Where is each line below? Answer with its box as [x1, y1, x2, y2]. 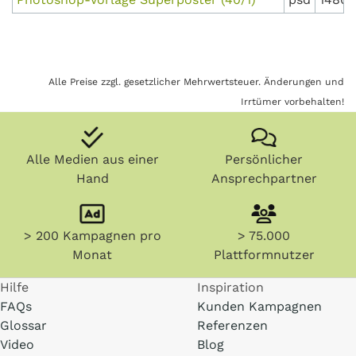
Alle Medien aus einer [25, 152, 159, 167]
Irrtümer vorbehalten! [241, 96, 344, 107]
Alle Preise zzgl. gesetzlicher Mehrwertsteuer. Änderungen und [48, 76, 344, 87]
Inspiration [197, 280, 264, 295]
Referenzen [197, 318, 268, 333]
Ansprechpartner [211, 171, 317, 186]
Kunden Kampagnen [197, 299, 322, 314]
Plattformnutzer [213, 247, 315, 262]
